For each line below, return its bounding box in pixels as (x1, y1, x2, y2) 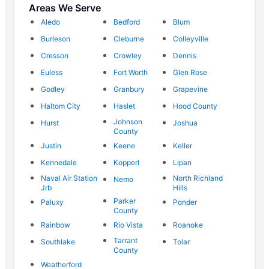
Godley (41, 85, 65, 94)
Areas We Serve (29, 2, 101, 14)
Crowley (113, 51, 142, 61)
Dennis (172, 51, 196, 61)
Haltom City (41, 101, 80, 111)
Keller (172, 141, 192, 151)
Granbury (113, 85, 145, 94)
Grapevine (172, 85, 208, 94)
